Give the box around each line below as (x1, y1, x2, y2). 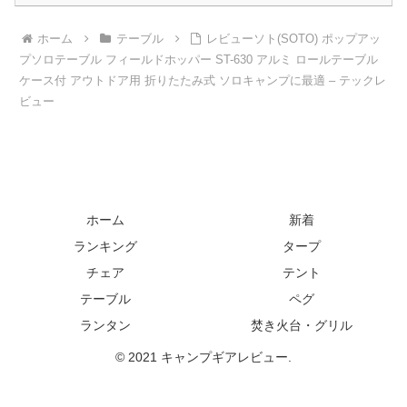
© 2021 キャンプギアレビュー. (115, 350, 292, 365)
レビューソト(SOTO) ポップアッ (206, 32, 382, 46)
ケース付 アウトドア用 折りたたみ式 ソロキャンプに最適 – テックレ (19, 74, 387, 88)
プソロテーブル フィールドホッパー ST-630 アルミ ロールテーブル (19, 53, 379, 67)
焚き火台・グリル (251, 318, 352, 333)
